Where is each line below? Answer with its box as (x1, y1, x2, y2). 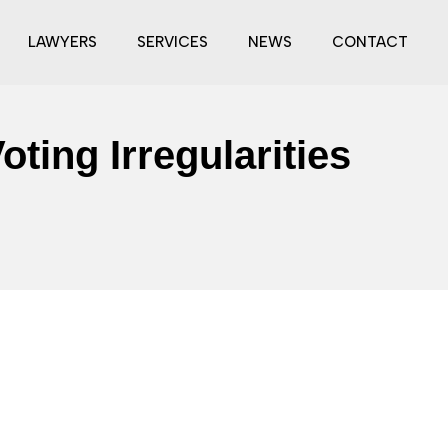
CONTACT (332, 33, 408, 51)
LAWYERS (28, 33, 97, 51)
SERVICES (137, 33, 208, 51)
